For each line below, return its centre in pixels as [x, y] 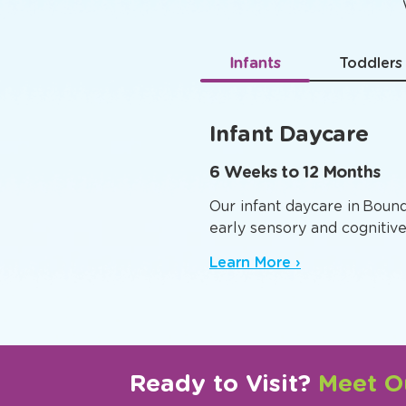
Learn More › [255, 343]
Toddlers [371, 144]
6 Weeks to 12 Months [295, 253]
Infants [255, 144]
